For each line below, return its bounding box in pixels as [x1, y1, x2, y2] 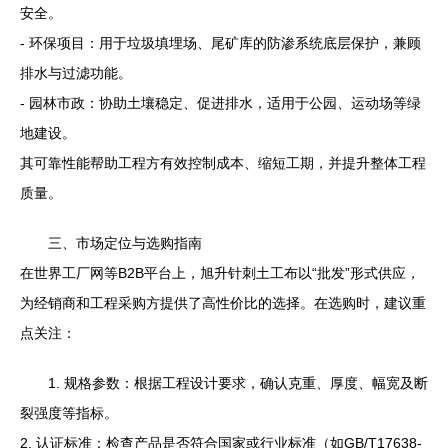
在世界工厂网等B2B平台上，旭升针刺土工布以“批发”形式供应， [20, 265, 420, 281]
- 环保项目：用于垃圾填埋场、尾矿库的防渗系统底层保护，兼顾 [20, 35, 421, 51]
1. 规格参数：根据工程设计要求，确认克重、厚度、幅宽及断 [48, 375, 428, 391]
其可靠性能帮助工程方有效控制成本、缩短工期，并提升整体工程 [20, 155, 426, 171]
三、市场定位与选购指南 [48, 235, 202, 251]
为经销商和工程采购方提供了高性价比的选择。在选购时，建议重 [20, 295, 426, 311]
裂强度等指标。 [20, 405, 118, 421]
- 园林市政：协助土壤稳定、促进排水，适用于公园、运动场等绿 [20, 95, 421, 111]
